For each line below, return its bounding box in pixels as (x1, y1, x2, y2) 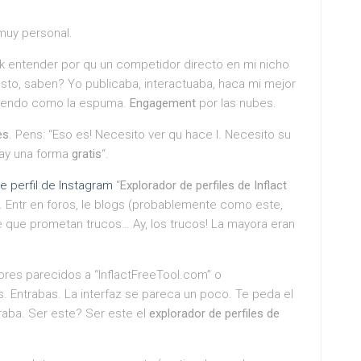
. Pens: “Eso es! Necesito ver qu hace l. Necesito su (9, 127, 291, 142)
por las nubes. (196, 96, 276, 110)
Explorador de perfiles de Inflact (120, 178, 287, 193)
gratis (72, 147, 102, 161)
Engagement (130, 96, 196, 110)
